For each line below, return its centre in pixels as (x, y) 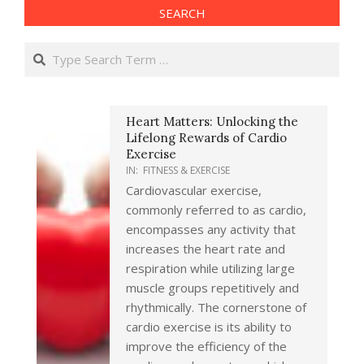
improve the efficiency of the (206, 346)
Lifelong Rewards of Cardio (206, 137)
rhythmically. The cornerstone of (216, 307)
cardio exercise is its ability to (209, 326)
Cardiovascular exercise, (194, 190)
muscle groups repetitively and (212, 287)
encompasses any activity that (211, 229)
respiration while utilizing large (210, 268)
